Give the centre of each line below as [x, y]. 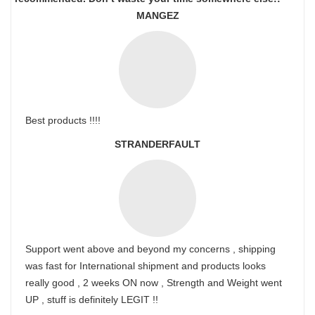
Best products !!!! [63, 120]
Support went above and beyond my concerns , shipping [150, 249]
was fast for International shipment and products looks [146, 266]
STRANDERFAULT [157, 144]
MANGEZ [157, 15]
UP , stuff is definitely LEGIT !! [92, 300]
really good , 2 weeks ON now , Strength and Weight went [154, 283]
